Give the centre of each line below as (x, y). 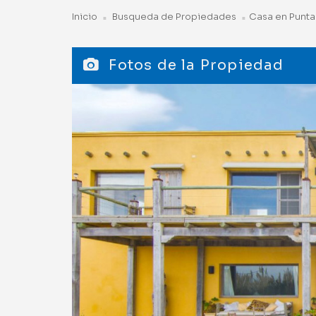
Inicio (85, 17)
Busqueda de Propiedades (173, 17)
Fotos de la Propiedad (194, 65)
